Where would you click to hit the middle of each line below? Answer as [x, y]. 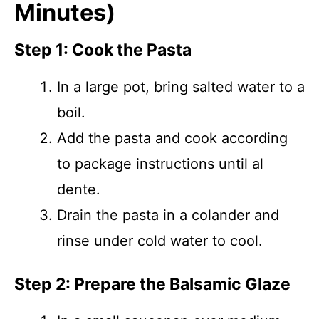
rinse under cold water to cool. [160, 241]
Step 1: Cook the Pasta [103, 50]
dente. [79, 189]
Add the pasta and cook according [172, 138]
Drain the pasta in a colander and [168, 215]
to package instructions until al [160, 164]
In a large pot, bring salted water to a [181, 87]
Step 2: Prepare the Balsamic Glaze [152, 284]
